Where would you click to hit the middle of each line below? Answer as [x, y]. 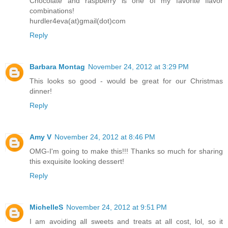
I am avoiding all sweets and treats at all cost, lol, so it [126, 222]
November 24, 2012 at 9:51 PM [117, 207]
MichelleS [46, 207]
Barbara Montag [57, 67]
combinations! [52, 11]
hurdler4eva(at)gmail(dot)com [78, 21]
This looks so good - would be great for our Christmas [126, 81]
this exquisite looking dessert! [77, 162]
